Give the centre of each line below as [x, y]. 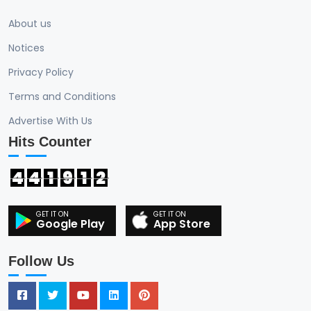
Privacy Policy [41, 72]
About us [30, 23]
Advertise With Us [50, 120]
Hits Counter [50, 141]
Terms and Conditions [62, 96]
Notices [26, 48]
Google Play [70, 224]
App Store [182, 224]
